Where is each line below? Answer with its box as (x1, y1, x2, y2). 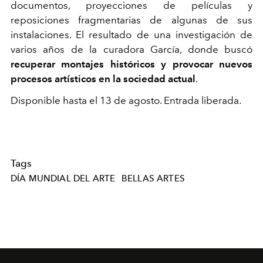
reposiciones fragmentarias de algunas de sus (11, 14, 252, 26)
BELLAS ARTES (121, 173, 185, 184)
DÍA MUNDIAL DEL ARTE (11, 173, 116, 184)
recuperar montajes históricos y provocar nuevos (11, 58, 252, 70)
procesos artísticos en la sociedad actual (11, 73, 195, 85)
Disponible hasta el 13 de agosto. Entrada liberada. (11, 95, 243, 107)
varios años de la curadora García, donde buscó (11, 43, 252, 56)
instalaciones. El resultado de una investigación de (11, 29, 252, 41)
